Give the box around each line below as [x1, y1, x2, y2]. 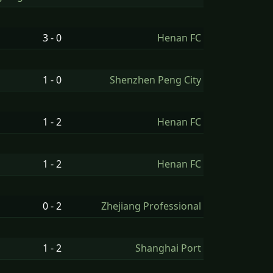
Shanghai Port [135, 241, 201, 255]
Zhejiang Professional [101, 199, 201, 213]
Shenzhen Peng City [110, 73, 201, 87]
